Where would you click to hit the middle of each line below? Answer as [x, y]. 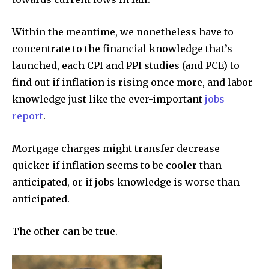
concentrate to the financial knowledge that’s [122, 48]
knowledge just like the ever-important [108, 99]
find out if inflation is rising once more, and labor [132, 82]
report [28, 116]
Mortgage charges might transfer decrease [116, 148]
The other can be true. [65, 231]
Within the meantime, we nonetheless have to [123, 32]
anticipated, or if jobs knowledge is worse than [126, 182]
